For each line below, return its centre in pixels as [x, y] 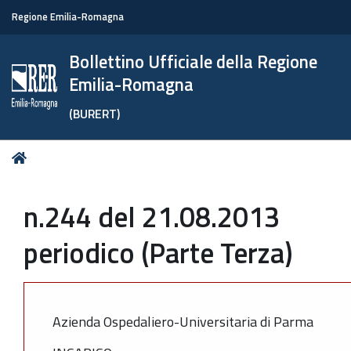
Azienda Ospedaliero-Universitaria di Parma [183, 321]
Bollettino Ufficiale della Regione [194, 62]
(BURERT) [95, 114]
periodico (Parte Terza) [158, 253]
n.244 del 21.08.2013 [152, 217]
